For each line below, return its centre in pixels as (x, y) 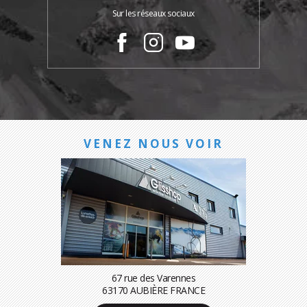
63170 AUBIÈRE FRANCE (153, 290)
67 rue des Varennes (153, 278)
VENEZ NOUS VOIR (153, 143)
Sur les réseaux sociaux (153, 13)
